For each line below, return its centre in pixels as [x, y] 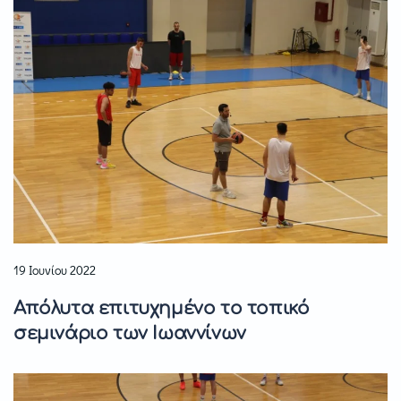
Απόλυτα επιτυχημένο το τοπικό [162, 308]
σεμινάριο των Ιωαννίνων [130, 333]
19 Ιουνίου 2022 [55, 269]
